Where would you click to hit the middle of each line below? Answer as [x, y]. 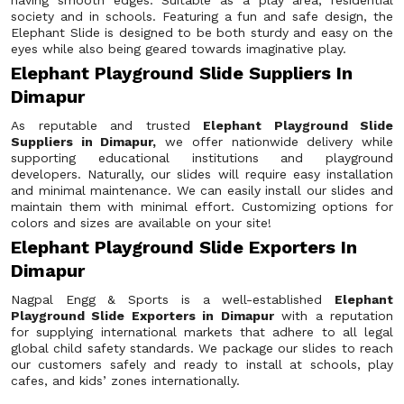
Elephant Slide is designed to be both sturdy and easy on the [202, 32]
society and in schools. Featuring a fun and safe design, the [202, 16]
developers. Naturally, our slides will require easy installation [202, 174]
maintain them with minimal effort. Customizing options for [202, 207]
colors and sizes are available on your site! [141, 223]
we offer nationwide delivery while [275, 142]
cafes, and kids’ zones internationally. [125, 381]
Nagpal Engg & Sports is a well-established [173, 299]
